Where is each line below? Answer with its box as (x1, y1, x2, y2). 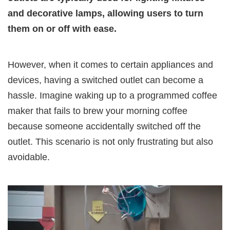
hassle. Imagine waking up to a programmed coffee (8, 90, 217, 101)
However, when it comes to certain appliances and (8, 59, 213, 70)
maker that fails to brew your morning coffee (8, 105, 187, 116)
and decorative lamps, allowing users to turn (8, 8, 203, 18)
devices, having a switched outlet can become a (8, 74, 203, 85)
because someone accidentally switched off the (8, 121, 201, 131)
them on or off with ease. (8, 23, 117, 34)
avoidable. (8, 151, 50, 162)
